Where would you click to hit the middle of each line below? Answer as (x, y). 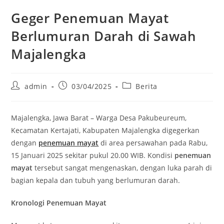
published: (77, 95)
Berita (147, 86)
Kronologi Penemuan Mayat (59, 203)
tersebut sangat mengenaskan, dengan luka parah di (122, 168)
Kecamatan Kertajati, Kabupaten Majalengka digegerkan (105, 130)
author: (24, 95)
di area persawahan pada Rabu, (153, 143)
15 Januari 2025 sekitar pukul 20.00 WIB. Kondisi (93, 155)
